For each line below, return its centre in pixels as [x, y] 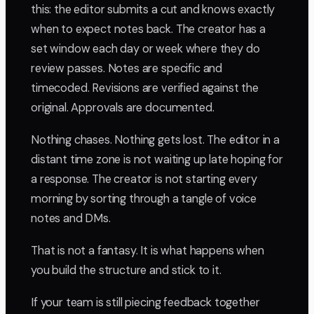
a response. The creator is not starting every [144, 179]
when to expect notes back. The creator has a [148, 29]
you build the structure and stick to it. [126, 271]
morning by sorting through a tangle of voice [144, 199]
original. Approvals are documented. [123, 108]
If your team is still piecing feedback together [145, 303]
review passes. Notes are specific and [127, 69]
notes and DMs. [71, 219]
